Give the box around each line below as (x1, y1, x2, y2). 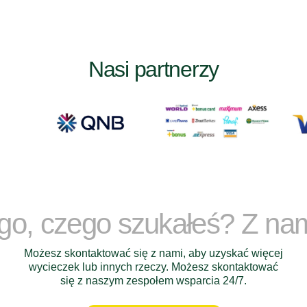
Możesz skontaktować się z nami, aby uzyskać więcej (24, 247, 283, 259)
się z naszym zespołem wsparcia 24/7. (60, 275, 247, 286)
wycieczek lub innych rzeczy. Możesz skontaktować (29, 261, 278, 273)
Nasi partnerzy (88, 57, 219, 82)
